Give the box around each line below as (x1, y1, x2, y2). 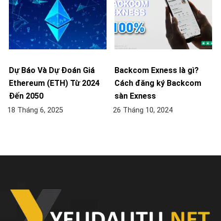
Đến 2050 (9, 91, 43, 101)
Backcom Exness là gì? (114, 66, 199, 75)
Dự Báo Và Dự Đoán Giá (9, 66, 95, 75)
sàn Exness (114, 91, 156, 101)
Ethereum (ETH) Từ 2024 (9, 78, 100, 88)
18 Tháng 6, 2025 (7, 106, 63, 115)
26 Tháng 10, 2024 (113, 106, 173, 115)
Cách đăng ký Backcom (114, 78, 201, 88)
